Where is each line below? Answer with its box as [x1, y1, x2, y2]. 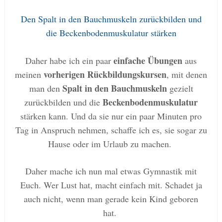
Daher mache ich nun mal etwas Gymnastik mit [25, 165, 197, 177]
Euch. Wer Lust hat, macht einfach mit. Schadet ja [20, 178, 202, 191]
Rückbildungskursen [87, 67, 166, 81]
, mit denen [166, 68, 207, 80]
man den [29, 82, 62, 94]
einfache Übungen [113, 54, 182, 67]
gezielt [166, 82, 193, 94]
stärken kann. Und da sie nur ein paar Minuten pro [20, 110, 202, 122]
